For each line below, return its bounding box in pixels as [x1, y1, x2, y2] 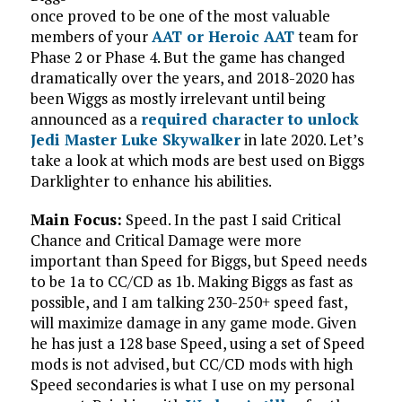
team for [293, 26, 358, 47]
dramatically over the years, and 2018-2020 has [30, 67, 354, 88]
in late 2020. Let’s [240, 129, 363, 150]
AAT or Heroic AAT [151, 26, 294, 47]
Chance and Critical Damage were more [30, 230, 301, 250]
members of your [30, 26, 152, 47]
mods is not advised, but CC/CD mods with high [30, 354, 353, 374]
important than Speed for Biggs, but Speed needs [30, 250, 367, 271]
